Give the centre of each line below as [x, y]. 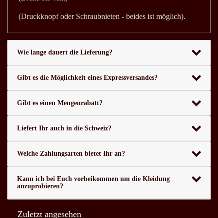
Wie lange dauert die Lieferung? [64, 53]
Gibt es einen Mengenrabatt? [60, 103]
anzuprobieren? [40, 186]
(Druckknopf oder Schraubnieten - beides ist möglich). [102, 16]
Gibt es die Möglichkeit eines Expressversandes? [87, 78]
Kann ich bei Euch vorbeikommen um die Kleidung [93, 179]
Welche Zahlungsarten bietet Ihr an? [71, 154]
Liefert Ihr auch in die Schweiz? [64, 128]
